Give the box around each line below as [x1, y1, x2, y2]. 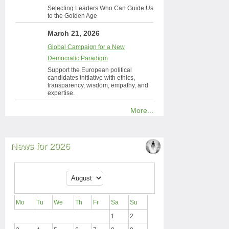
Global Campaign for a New [48, 43, 125, 51]
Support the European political [48, 66, 132, 74]
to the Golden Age [48, 12, 97, 19]
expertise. [48, 89, 75, 97]
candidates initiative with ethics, [48, 74, 135, 81]
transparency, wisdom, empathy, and [48, 82, 148, 89]
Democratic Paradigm [48, 55, 108, 62]
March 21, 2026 [48, 29, 100, 37]
